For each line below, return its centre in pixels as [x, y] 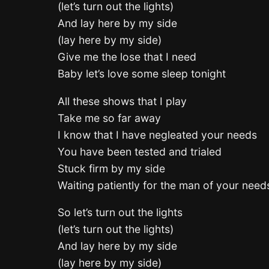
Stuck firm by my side [111, 168]
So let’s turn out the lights [120, 213]
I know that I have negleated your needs [157, 134]
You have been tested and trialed [140, 151]
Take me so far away [109, 118]
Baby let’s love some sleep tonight [142, 74]
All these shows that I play [122, 101]
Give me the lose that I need [127, 57]
